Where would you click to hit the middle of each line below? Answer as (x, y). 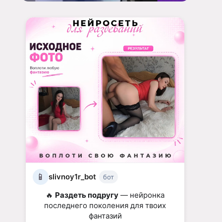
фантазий (105, 216)
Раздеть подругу (87, 195)
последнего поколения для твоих (105, 205)
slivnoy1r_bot (72, 177)
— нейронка (141, 195)
